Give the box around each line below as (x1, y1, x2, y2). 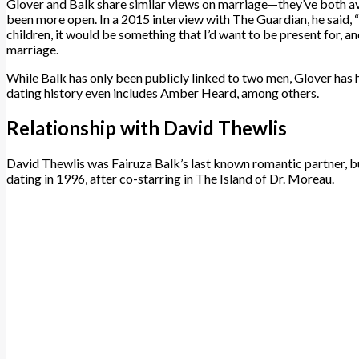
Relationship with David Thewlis (6, 116, 287, 140)
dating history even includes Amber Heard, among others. (6, 85, 319, 101)
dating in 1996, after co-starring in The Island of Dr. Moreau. (6, 171, 334, 187)
